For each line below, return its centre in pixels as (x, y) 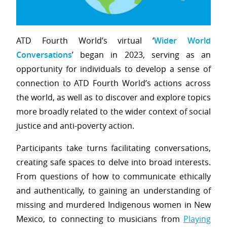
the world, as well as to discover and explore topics (113, 97)
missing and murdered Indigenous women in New (113, 204)
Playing (197, 219)
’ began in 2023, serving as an (141, 54)
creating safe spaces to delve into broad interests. (113, 162)
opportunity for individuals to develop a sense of (113, 69)
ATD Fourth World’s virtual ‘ (85, 40)
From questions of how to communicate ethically (113, 176)
